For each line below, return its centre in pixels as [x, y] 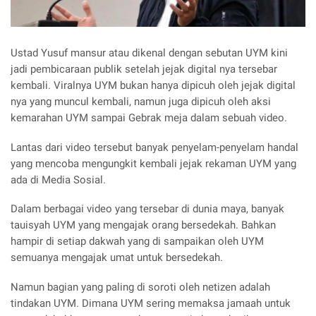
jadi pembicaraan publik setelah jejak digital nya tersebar [144, 69]
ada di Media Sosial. [58, 180]
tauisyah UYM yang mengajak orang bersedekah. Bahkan [143, 225]
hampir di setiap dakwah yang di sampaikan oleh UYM [137, 242]
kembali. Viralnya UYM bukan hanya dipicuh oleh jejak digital [153, 85]
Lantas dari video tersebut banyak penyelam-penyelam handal [154, 147]
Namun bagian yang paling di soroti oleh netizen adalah [140, 287]
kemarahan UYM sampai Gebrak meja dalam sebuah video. [149, 117]
